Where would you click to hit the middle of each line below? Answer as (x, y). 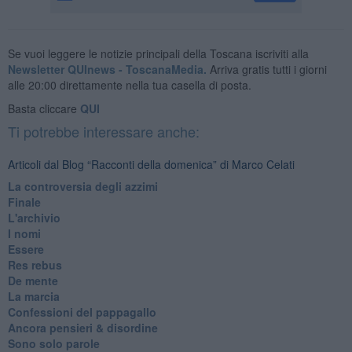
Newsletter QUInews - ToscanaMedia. (107, 69)
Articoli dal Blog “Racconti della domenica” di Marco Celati (151, 164)
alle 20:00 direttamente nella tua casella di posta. (129, 84)
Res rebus (35, 264)
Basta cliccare (44, 108)
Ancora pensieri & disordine (82, 327)
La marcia (33, 296)
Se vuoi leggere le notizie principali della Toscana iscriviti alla (158, 53)
